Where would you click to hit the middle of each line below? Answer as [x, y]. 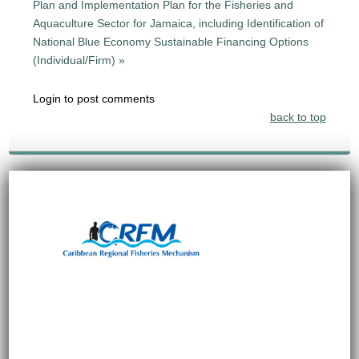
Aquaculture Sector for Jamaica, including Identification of [179, 23]
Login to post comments [94, 98]
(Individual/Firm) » [79, 60]
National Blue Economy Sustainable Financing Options [171, 41]
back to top [298, 117]
